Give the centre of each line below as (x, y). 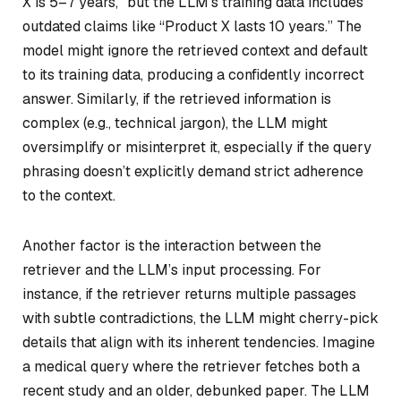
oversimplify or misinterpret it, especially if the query (197, 147)
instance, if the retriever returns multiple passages (189, 294)
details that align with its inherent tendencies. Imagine (199, 342)
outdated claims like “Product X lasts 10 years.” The (192, 26)
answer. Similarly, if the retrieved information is (177, 98)
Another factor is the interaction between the (172, 245)
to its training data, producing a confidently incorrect (193, 74)
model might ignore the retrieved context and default (195, 50)
